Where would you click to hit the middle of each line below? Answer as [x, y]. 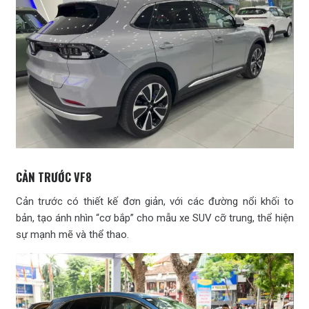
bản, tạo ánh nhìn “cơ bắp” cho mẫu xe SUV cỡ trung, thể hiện [154, 218]
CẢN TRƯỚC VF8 [53, 177]
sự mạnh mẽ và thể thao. [72, 234]
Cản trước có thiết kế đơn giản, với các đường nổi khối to [154, 201]
